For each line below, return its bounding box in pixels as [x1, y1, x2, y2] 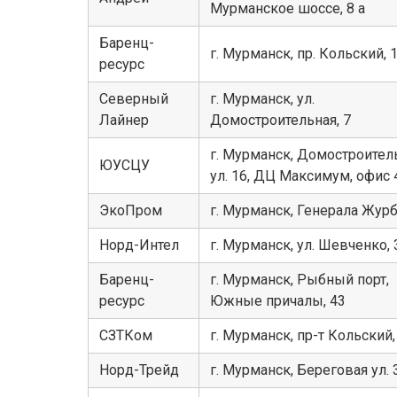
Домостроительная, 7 [210, 112, 351, 129]
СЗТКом [99, 327, 152, 345]
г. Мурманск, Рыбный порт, [210, 271, 389, 289]
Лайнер [99, 112, 149, 129]
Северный [99, 90, 168, 108]
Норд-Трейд [99, 362, 179, 379]
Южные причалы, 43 [210, 292, 346, 310]
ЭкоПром [99, 202, 162, 220]
